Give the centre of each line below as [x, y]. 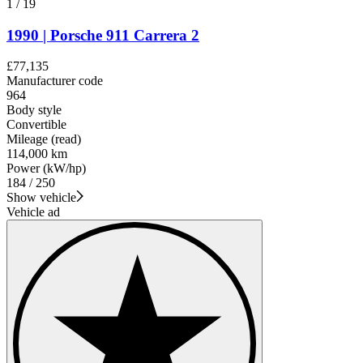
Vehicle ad [33, 212]
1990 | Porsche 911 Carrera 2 [103, 35]
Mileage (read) [44, 139]
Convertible [36, 125]
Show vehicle [41, 198]
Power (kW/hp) [46, 169]
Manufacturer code [55, 81]
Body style [34, 110]
